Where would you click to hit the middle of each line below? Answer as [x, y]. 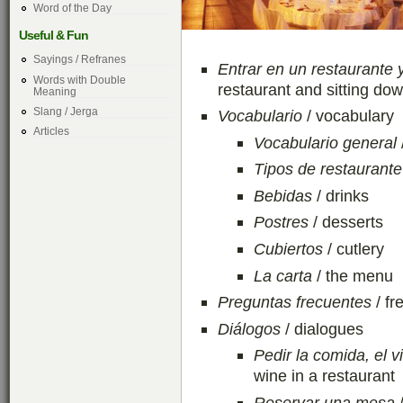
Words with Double [79, 79]
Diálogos [251, 328]
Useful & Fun [54, 35]
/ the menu [353, 275]
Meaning [54, 91]
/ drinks [343, 195]
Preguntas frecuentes [295, 302]
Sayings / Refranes [79, 59]
